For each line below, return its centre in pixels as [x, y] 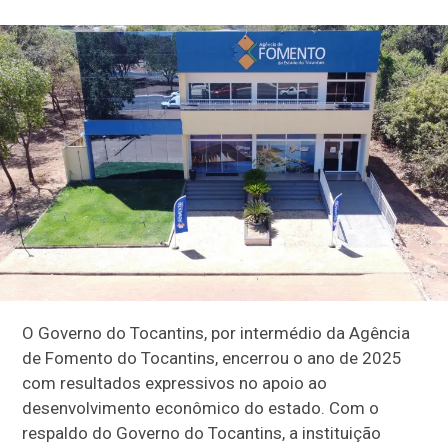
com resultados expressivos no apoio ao [175, 383]
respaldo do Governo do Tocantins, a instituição [202, 433]
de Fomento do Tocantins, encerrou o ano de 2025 [212, 358]
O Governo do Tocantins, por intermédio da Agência [216, 333]
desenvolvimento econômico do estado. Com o [201, 408]
